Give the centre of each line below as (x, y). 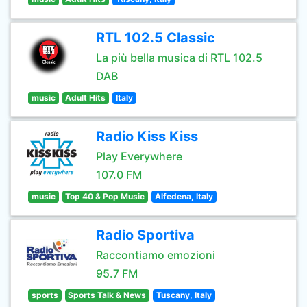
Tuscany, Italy (184, 295)
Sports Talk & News (107, 295)
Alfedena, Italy (184, 196)
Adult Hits (86, 98)
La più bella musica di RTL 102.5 (179, 58)
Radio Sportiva (145, 235)
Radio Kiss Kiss (147, 136)
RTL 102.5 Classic (156, 38)
